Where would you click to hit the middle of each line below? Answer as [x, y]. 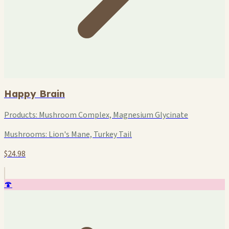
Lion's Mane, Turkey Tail [89, 135]
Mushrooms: [26, 135]
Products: [21, 115]
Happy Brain [35, 94]
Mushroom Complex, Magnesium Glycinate [113, 115]
